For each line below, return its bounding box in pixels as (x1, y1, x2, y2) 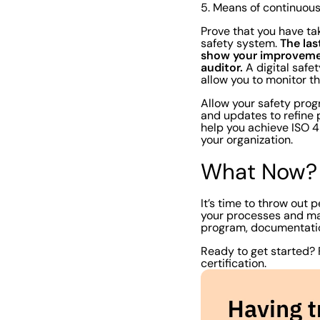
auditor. (201, 59, 244, 74)
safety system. (201, 36, 281, 50)
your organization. (201, 132, 299, 146)
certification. (201, 256, 273, 270)
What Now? (201, 157, 318, 185)
